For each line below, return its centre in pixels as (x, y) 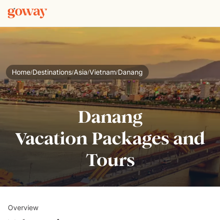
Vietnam (103, 72)
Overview (23, 207)
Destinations (52, 72)
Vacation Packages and (110, 138)
